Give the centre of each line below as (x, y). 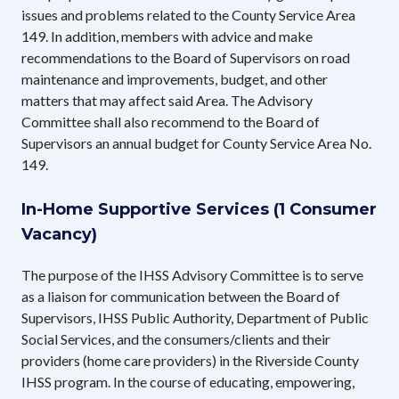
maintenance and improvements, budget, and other (175, 78)
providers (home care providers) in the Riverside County (190, 360)
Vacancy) (59, 234)
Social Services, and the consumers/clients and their (176, 338)
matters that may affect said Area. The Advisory (167, 100)
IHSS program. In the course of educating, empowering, (188, 381)
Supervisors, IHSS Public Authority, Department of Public (195, 317)
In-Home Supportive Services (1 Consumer (199, 209)
